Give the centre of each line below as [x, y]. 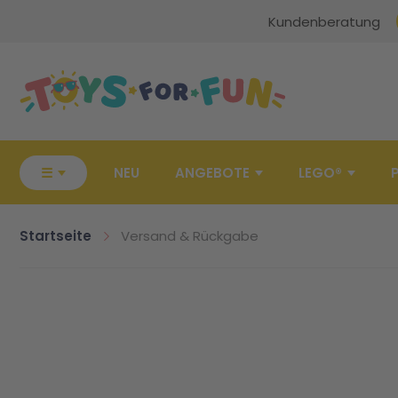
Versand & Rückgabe [190, 236]
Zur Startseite [50, 48]
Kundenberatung [324, 21]
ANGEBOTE [212, 173]
